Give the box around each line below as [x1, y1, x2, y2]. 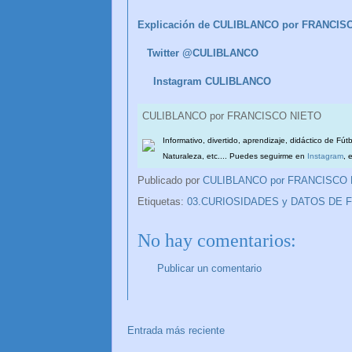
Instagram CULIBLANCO [153, 75, 271, 87]
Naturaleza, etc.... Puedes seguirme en [163, 152, 307, 161]
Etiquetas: [137, 195, 187, 207]
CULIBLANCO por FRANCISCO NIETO [142, 110, 321, 123]
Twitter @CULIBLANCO [147, 46, 258, 59]
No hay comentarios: [137, 229, 296, 251]
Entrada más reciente [127, 324, 225, 337]
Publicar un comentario [157, 262, 262, 274]
